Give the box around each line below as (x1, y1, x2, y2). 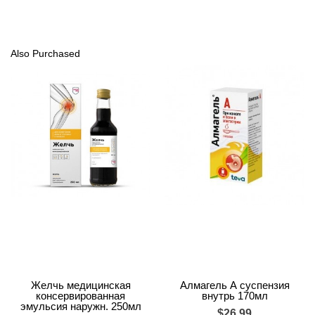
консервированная (36, 289, 125, 302)
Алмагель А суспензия (179, 278, 290, 291)
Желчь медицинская (30, 278, 131, 291)
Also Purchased (11, 47, 80, 59)
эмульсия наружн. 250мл (20, 300, 141, 312)
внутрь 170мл (201, 289, 268, 302)
